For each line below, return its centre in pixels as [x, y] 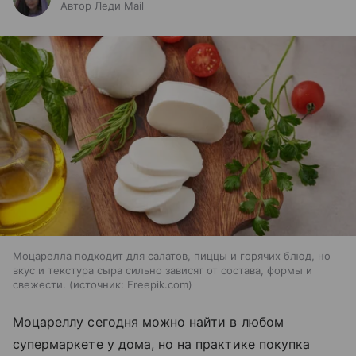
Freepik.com [158, 285]
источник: [99, 285]
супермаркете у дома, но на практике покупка [162, 344]
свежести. [39, 285]
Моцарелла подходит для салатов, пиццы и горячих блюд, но [172, 256]
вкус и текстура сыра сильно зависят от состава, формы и [163, 271]
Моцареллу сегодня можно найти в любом [148, 322]
